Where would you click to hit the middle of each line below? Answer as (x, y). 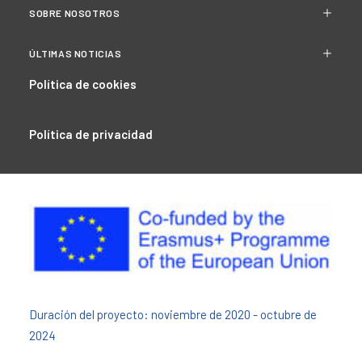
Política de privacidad (91, 134)
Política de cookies (83, 84)
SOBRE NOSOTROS (75, 13)
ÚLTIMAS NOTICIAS (76, 53)
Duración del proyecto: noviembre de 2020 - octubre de (173, 314)
